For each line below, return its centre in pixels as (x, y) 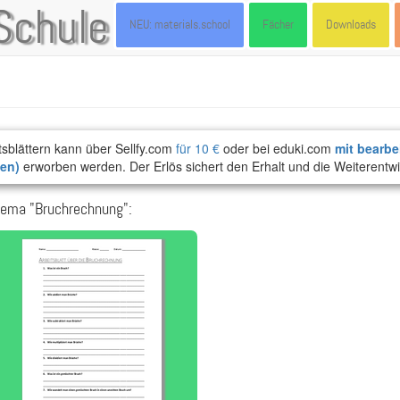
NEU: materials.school (180, 25)
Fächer (278, 25)
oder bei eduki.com (277, 148)
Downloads (351, 25)
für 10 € (198, 148)
